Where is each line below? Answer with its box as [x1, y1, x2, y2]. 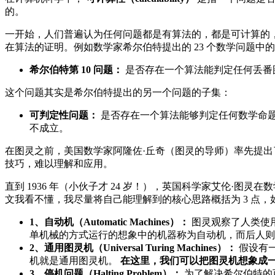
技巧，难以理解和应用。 [5, 158, 113, 169]
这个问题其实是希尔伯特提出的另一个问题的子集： [5, 87, 231, 98]
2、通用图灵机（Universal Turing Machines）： [29, 242, 236, 253]
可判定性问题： [29, 109, 98, 120]
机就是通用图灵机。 [29, 255, 120, 266]
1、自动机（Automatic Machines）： [29, 216, 189, 227]
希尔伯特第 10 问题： [29, 64, 123, 75]
